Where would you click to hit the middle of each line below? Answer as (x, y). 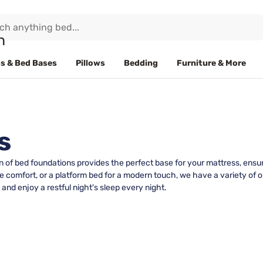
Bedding (141, 63)
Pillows (90, 63)
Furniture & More (211, 63)
